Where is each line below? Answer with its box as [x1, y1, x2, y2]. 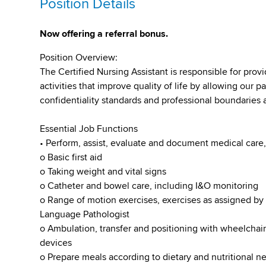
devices [40, 237, 72, 249]
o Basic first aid [40, 151, 103, 163]
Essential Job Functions [40, 123, 138, 135]
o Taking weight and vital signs [40, 166, 167, 178]
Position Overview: [40, 52, 118, 64]
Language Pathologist [40, 208, 130, 220]
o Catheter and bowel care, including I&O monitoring [40, 180, 259, 192]
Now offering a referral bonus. [40, 28, 169, 40]
